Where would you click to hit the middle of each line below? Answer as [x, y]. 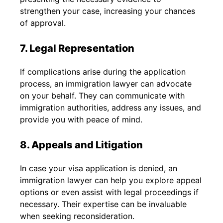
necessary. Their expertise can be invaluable [103, 204]
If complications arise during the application [103, 71]
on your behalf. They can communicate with [102, 95]
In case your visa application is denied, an [99, 168]
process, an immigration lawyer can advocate [106, 83]
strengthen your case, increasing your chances [108, 11]
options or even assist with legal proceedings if [109, 192]
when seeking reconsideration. [77, 216]
